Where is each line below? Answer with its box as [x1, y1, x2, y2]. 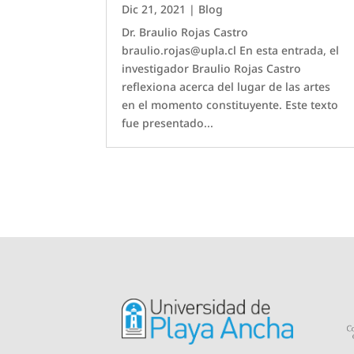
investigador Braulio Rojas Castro [122, 61, 302, 77]
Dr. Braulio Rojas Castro [122, 24, 249, 40]
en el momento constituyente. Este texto [122, 97, 339, 113]
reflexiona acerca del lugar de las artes [122, 79, 331, 95]
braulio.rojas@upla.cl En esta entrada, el [122, 43, 340, 58]
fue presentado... [122, 115, 214, 131]
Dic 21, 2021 [122, 2, 186, 17]
